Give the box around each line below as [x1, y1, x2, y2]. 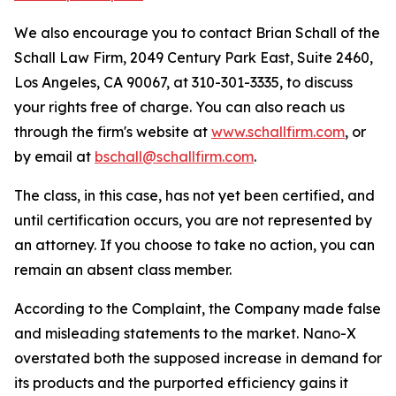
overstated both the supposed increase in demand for [14, 349, 382, 367]
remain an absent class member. [14, 261, 232, 278]
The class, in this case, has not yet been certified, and [14, 187, 375, 204]
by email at [14, 148, 95, 165]
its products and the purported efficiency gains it [14, 374, 348, 392]
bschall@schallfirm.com [95, 148, 254, 165]
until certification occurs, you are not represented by [14, 211, 372, 229]
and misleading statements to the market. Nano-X [14, 324, 356, 342]
